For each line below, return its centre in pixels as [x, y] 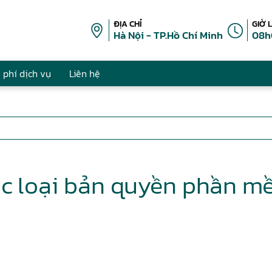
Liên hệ [85, 73]
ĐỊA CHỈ [128, 24]
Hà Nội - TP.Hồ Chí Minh [168, 35]
